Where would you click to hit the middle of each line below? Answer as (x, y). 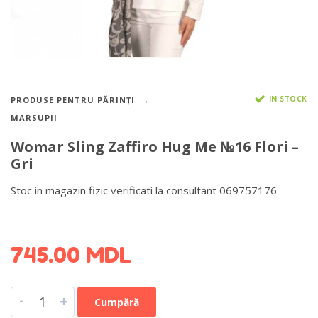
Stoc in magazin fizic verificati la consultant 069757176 (144, 190)
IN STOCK (288, 98)
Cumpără (117, 302)
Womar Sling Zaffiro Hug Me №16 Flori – (155, 146)
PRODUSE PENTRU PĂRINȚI (73, 100)
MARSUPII (34, 118)
